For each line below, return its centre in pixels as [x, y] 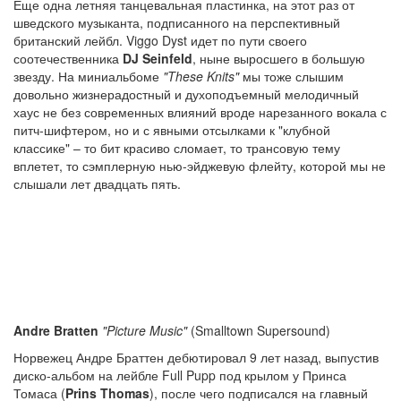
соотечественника [68, 58]
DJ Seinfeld [158, 58]
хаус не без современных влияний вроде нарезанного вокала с [200, 112]
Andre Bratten [56, 330]
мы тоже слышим [291, 76]
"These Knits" [201, 76]
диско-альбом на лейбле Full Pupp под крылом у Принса [180, 375]
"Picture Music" [145, 330]
